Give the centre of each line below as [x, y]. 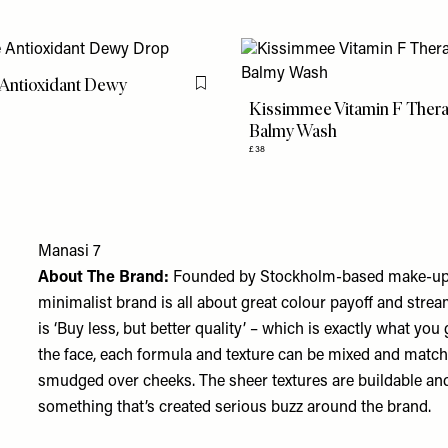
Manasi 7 [70, 252]
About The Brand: [104, 278]
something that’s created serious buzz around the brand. [235, 408]
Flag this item [240, 91]
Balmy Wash [293, 131]
